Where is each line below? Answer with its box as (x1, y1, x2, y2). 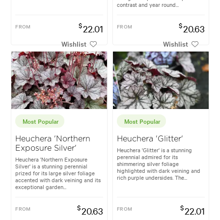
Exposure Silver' (15, 144, 77, 153)
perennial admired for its (117, 153, 178, 161)
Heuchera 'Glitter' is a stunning (117, 146, 192, 154)
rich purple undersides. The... (117, 173, 187, 182)
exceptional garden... (15, 183, 67, 191)
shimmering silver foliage (117, 160, 179, 168)
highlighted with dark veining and (117, 166, 200, 175)
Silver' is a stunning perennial (15, 162, 88, 170)
